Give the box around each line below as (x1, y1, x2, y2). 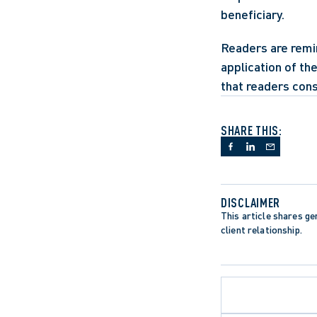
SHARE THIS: (221, 123, 282, 137)
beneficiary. (221, 6, 284, 22)
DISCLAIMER (221, 195, 281, 209)
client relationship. (221, 224, 302, 236)
